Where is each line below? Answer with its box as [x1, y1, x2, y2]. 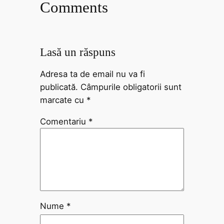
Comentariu [39, 116, 88, 126]
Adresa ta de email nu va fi [39, 69, 145, 79]
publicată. [39, 82, 78, 92]
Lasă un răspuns [39, 45, 115, 59]
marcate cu [39, 95, 86, 105]
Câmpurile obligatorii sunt [80, 82, 181, 92]
